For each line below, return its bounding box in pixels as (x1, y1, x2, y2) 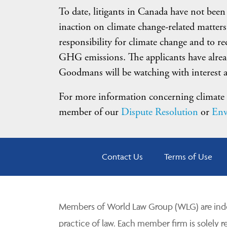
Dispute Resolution (121, 105, 198, 119)
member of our (58, 105, 121, 119)
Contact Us (102, 152, 143, 162)
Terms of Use (164, 152, 213, 162)
